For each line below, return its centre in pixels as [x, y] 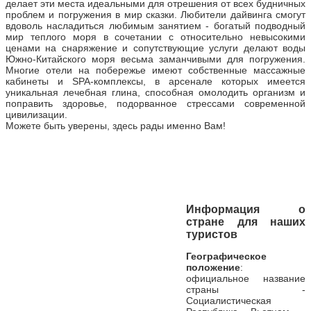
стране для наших [246, 221]
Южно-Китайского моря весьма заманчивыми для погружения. [155, 59]
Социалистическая [229, 300]
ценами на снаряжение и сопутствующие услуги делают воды [155, 48]
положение [213, 267]
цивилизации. [36, 114]
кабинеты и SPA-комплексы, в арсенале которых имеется [155, 81]
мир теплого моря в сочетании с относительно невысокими [155, 36]
